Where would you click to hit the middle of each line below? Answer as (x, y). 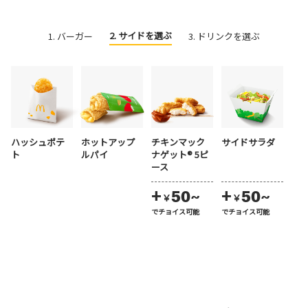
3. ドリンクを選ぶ (224, 36)
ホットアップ (108, 142)
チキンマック (178, 142)
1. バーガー (70, 36)
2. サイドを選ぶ (141, 36)
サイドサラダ (248, 142)
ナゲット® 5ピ (180, 155)
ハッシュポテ (38, 142)
